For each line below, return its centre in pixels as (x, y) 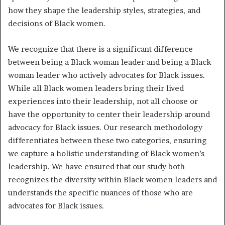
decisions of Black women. (57, 23)
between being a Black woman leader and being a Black (109, 62)
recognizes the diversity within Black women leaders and (113, 179)
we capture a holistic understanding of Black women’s (106, 153)
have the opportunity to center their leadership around (109, 114)
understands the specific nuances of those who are (100, 192)
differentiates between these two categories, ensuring (107, 140)
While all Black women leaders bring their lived (96, 88)
